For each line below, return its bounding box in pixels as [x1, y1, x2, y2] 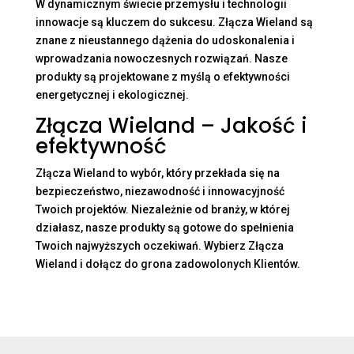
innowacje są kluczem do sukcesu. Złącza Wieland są [35, 16, 313, 29]
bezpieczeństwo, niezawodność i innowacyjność [35, 185, 284, 198]
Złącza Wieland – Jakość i [35, 111, 307, 141]
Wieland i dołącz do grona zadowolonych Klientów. [35, 258, 300, 271]
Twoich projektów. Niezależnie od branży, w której [35, 203, 290, 217]
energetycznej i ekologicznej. [35, 88, 189, 102]
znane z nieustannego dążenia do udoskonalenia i [35, 34, 295, 47]
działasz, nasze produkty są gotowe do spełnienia [35, 221, 294, 235]
